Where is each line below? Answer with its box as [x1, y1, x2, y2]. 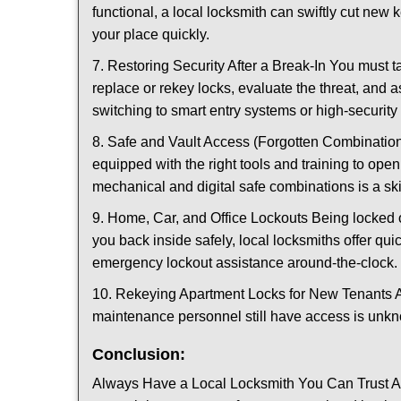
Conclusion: [92, 346, 185, 363]
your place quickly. [92, 27, 209, 42]
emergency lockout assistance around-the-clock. [92, 255, 397, 270]
